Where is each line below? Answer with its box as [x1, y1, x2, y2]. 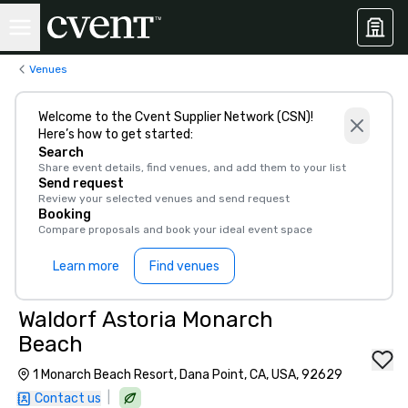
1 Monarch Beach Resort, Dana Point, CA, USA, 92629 [33, 367, 342, 382]
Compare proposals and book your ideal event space [38, 223, 312, 236]
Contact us [35, 391, 101, 406]
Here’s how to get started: [38, 127, 193, 142]
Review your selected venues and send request [38, 192, 290, 205]
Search [38, 145, 84, 160]
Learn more [53, 258, 119, 274]
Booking [38, 207, 91, 222]
